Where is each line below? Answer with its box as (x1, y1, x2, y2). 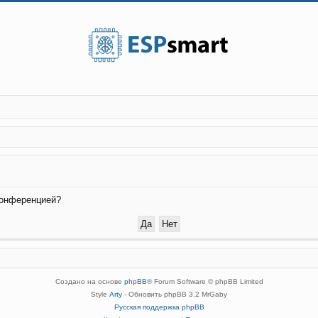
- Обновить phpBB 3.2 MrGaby (122, 290, 227, 298)
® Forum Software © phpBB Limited (146, 277, 263, 285)
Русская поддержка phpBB (114, 302, 204, 311)
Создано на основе (55, 277, 124, 285)
